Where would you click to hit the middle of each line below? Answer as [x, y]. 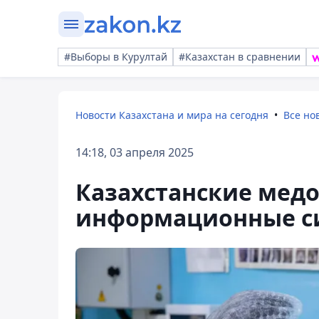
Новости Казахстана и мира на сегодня [172, 115]
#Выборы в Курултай [116, 57]
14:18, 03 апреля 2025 [135, 152]
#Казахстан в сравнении [240, 57]
